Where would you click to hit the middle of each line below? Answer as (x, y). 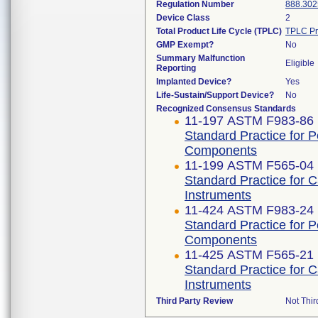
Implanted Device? (194, 82)
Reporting (176, 68)
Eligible (300, 63)
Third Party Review (194, 301)
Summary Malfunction (201, 58)
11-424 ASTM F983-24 (249, 210)
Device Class (183, 18)
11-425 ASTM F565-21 (249, 255)
